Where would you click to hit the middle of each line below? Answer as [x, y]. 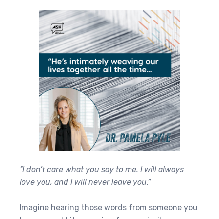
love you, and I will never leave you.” [85, 182]
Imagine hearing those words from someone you [109, 208]
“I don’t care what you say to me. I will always [102, 169]
